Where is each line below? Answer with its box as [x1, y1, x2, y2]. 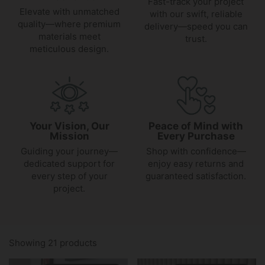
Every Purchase [157, 130, 235, 142]
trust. [185, 33, 207, 44]
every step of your [31, 170, 108, 182]
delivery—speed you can [144, 21, 248, 32]
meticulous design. [30, 43, 109, 54]
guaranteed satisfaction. [146, 170, 246, 182]
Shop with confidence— [146, 146, 246, 157]
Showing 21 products [9, 237, 97, 248]
